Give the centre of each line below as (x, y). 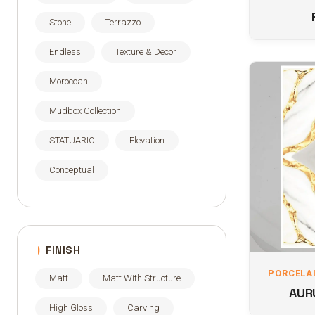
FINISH (63, 250)
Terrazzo (123, 22)
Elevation (147, 140)
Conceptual (72, 170)
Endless (65, 52)
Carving (143, 308)
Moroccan (69, 81)
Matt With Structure (142, 278)
